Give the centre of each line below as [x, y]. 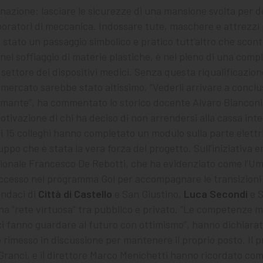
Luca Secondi [216, 194]
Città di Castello [75, 194]
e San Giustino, [148, 194]
